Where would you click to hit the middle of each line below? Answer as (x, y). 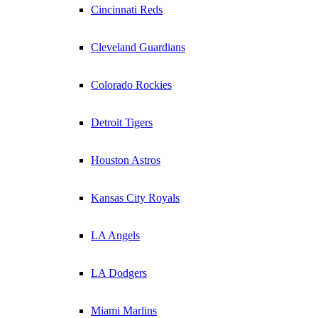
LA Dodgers (119, 273)
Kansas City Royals (135, 198)
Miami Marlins (124, 311)
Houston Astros (126, 160)
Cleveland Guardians (138, 47)
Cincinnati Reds (127, 10)
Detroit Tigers (122, 122)
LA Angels (115, 235)
